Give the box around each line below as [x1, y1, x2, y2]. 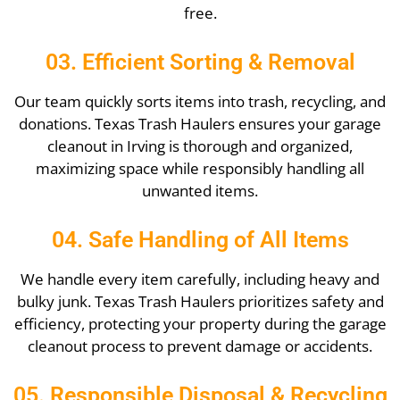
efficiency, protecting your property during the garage [13, 312, 387, 334]
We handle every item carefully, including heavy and [21, 268, 379, 289]
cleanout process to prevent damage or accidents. [28, 335, 372, 356]
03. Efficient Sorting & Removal [45, 48, 355, 75]
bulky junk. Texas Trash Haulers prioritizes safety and [16, 290, 384, 312]
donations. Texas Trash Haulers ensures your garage [19, 112, 381, 134]
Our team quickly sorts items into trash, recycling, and [14, 90, 386, 112]
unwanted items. [142, 179, 258, 201]
